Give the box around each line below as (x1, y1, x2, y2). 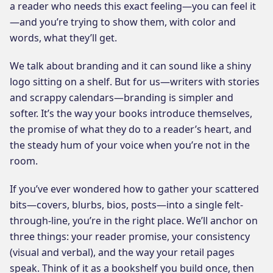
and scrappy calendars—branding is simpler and (10, 90, 233, 104)
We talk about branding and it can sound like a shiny (10, 58, 251, 73)
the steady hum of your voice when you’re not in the (10, 138, 250, 152)
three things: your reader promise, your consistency (10, 229, 250, 243)
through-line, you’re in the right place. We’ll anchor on (10, 213, 258, 227)
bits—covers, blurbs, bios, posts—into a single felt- (10, 197, 243, 211)
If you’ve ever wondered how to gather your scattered (10, 182, 259, 196)
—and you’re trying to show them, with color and (10, 15, 236, 29)
